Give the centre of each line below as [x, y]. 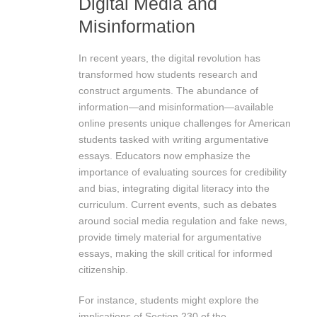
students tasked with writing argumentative [174, 139]
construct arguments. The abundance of [168, 90]
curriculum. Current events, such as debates [178, 204]
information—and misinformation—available [176, 106]
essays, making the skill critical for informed [175, 253]
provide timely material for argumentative [170, 237]
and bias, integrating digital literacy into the [174, 188]
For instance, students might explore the [169, 300]
